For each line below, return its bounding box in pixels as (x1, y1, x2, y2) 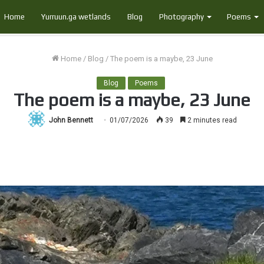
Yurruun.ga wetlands (41, 12, 111, 21)
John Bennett (49, 116, 93, 124)
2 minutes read (186, 116, 237, 124)
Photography (159, 12, 204, 21)
